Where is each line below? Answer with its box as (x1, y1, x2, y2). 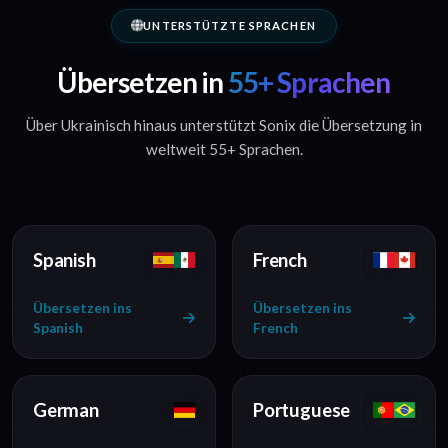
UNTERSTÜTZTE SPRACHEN (143, 19, 316, 33)
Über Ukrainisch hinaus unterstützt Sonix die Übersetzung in (26, 116, 422, 135)
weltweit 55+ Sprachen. (145, 140, 303, 159)
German (33, 399, 99, 422)
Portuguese (253, 399, 351, 422)
